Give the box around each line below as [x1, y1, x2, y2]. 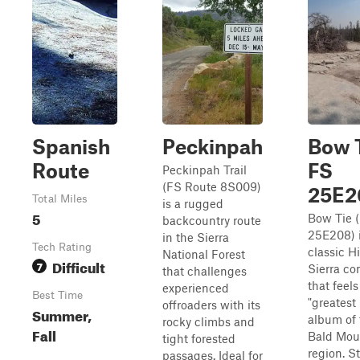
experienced [162, 280, 229, 295]
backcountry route [162, 213, 261, 227]
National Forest [162, 247, 245, 261]
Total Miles [32, 192, 88, 205]
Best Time [32, 288, 83, 301]
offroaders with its [162, 297, 260, 312]
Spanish [32, 134, 110, 158]
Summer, [32, 303, 92, 325]
